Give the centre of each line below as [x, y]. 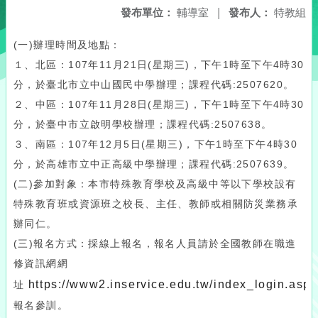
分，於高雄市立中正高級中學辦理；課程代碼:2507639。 [154, 164]
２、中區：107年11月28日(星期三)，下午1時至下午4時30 [159, 104]
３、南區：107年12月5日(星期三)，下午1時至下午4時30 [156, 144]
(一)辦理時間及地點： [67, 45]
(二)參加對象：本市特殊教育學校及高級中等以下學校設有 [155, 184]
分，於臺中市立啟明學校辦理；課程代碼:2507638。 [143, 124]
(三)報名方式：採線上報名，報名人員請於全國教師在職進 [155, 243]
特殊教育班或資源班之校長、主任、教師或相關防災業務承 [156, 204]
